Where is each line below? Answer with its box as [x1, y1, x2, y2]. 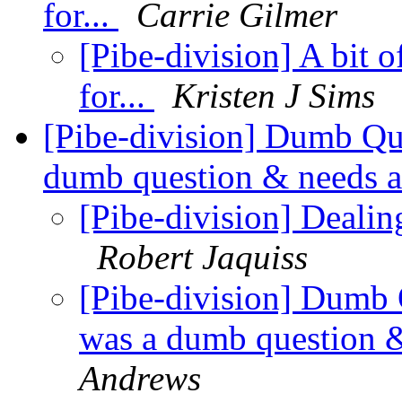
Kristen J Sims [172, 76, 375, 116]
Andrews [79, 359, 201, 398]
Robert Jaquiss [97, 238, 308, 277]
